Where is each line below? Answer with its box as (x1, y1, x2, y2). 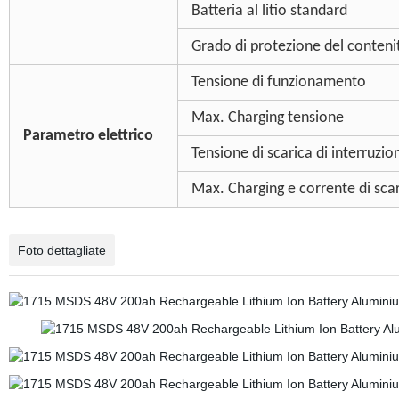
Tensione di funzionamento (191, 74, 366, 91)
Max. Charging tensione (191, 110, 344, 126)
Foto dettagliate (17, 243, 106, 257)
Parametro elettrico (22, 127, 153, 144)
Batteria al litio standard (191, 3, 347, 20)
